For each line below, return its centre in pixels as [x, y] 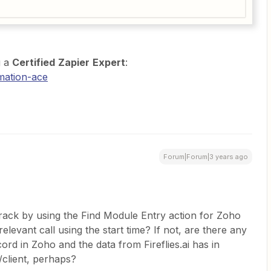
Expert [109, 62]
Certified [34, 62]
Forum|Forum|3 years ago [206, 156]
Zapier [74, 62]
